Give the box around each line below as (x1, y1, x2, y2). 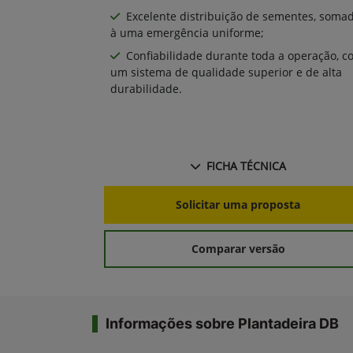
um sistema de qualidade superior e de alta (110, 64, 342, 80)
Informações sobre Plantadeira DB (106, 314, 339, 332)
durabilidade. (110, 80, 182, 96)
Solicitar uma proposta (176, 197, 300, 213)
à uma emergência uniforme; (110, 24, 264, 40)
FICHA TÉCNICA (206, 158, 286, 173)
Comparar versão (191, 241, 285, 257)
